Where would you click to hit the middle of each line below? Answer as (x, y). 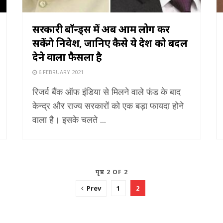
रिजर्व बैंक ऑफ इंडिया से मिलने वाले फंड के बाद (107, 91)
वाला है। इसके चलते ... (69, 119)
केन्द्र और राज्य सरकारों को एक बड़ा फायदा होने (108, 105)
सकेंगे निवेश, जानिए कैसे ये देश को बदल (110, 43)
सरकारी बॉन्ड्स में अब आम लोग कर (101, 29)
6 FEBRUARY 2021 (60, 72)
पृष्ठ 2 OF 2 (111, 172)
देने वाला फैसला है (67, 57)
